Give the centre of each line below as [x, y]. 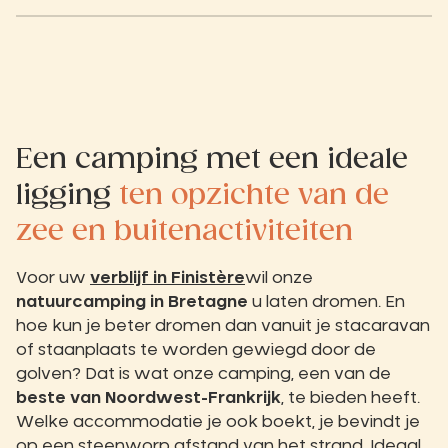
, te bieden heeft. [350, 397]
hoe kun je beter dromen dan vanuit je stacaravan [223, 325]
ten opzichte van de [254, 195]
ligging [67, 195]
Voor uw [53, 277]
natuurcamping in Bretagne [134, 301]
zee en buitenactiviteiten [184, 231]
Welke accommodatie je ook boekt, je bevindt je [218, 421]
